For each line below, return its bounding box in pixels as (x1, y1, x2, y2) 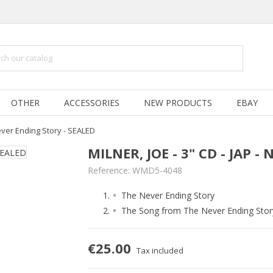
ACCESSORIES (64, 97, 119, 108)
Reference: (88, 165, 130, 176)
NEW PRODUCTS (144, 97, 212, 108)
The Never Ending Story (121, 190, 214, 201)
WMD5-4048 (132, 165, 182, 176)
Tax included (136, 245, 183, 256)
